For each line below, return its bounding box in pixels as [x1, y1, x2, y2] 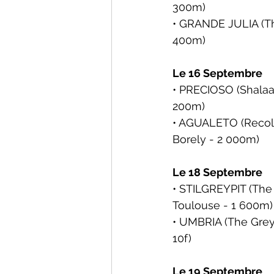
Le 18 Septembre [172, 166, 262, 179]
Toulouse [172, 199, 220, 212]
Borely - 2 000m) [172, 133, 259, 146]
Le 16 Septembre [172, 67, 262, 80]
